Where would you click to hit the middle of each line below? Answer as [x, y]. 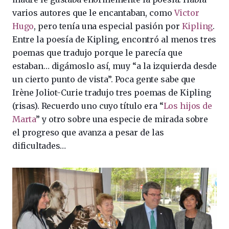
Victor [187, 13]
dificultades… [39, 145]
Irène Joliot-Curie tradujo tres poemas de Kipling [112, 92]
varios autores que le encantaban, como [93, 13]
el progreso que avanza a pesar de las [88, 132]
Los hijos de [188, 106]
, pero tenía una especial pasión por [108, 26]
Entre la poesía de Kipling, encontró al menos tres [114, 39]
